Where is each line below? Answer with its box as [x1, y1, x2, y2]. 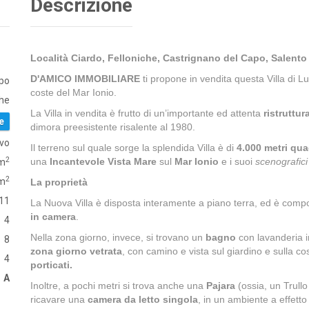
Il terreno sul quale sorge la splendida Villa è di [30, 142, 237, 153]
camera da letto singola [88, 294, 198, 305]
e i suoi [219, 156, 255, 167]
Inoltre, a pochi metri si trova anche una [30, 280, 206, 291]
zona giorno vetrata [30, 246, 122, 257]
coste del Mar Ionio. [30, 87, 117, 98]
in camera [30, 211, 76, 222]
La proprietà [30, 177, 88, 188]
